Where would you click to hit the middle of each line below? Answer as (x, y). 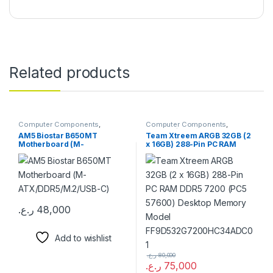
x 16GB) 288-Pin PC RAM (191, 144)
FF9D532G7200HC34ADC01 (197, 169)
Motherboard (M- (51, 144)
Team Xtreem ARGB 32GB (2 (198, 135)
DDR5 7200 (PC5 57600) (191, 152)
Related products (69, 73)
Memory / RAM (170, 131)
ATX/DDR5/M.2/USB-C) (61, 152)
